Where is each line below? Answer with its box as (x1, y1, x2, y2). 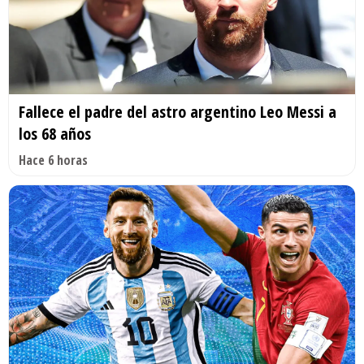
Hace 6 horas (19, 150, 88, 169)
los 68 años (19, 122, 91, 145)
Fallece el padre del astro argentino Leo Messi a (19, 100, 336, 123)
